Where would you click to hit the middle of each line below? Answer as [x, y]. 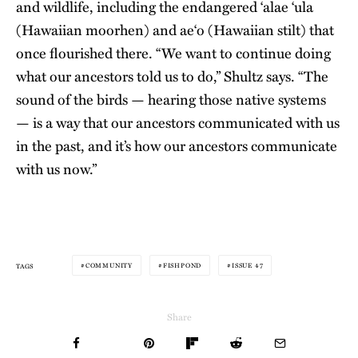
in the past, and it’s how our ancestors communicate [177, 146]
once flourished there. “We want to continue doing [173, 53]
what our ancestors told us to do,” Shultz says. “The [172, 76]
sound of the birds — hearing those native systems [171, 99]
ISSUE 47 [248, 265]
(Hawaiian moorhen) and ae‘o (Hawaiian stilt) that [175, 30]
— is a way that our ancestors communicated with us [178, 123]
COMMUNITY [109, 265]
